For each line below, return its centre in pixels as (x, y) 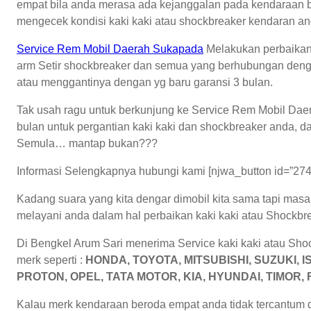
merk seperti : (50, 260)
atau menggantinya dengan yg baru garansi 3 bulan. (145, 82)
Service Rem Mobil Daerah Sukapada (110, 49)
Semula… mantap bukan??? (87, 143)
